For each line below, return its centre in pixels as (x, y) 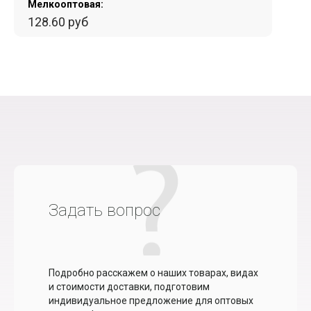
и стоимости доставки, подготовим (129, 287)
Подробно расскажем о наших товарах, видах (153, 273)
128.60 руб (58, 22)
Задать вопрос (104, 211)
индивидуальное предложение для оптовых (151, 301)
